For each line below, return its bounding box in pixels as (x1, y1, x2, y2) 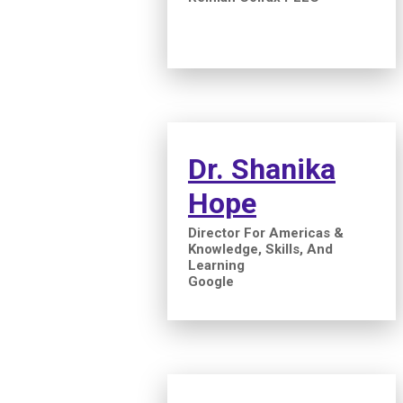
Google (188, 273, 234, 290)
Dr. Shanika (188, 151, 336, 186)
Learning (188, 256, 245, 273)
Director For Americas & (188, 224, 344, 241)
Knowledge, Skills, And (188, 240, 333, 257)
